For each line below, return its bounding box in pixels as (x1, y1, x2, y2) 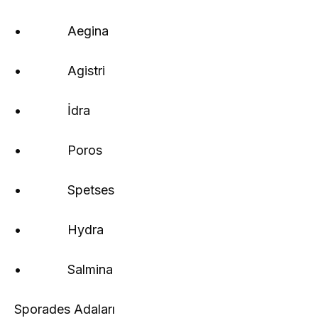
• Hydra (14, 221, 104, 237)
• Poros (14, 142, 102, 158)
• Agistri (14, 62, 105, 78)
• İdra (14, 102, 90, 118)
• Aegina (14, 23, 109, 38)
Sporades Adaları (14, 301, 115, 317)
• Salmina (14, 261, 113, 277)
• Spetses (14, 182, 114, 197)
